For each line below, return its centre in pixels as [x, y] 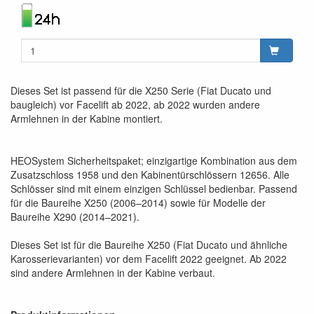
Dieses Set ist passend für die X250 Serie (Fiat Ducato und [141, 90]
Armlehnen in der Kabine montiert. [87, 118]
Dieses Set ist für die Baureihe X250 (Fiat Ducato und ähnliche [149, 244]
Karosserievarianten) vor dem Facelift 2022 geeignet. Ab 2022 [149, 258]
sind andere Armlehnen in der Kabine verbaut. [113, 272]
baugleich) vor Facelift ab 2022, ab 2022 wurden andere [135, 104]
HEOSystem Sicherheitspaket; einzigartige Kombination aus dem [154, 160]
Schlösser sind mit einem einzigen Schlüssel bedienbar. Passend [154, 188]
